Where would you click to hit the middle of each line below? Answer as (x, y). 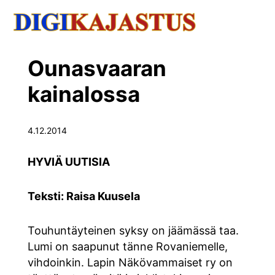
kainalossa (83, 94)
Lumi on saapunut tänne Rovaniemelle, (127, 246)
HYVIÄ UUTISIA (68, 161)
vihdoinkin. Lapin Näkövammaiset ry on (130, 262)
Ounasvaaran (97, 68)
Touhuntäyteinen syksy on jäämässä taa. (133, 230)
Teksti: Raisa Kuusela (83, 196)
